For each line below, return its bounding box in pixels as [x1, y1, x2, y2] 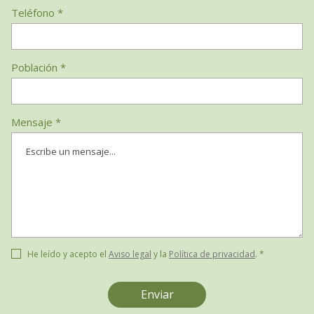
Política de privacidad [169, 248, 255, 261]
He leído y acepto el [27, 248, 109, 261]
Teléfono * [11, 6, 63, 20]
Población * [11, 60, 66, 75]
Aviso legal [109, 248, 151, 261]
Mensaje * [11, 115, 61, 130]
